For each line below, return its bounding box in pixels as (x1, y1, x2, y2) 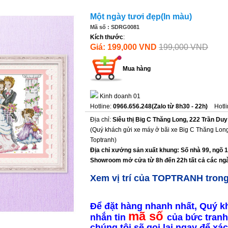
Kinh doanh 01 (100, 93, 140, 100)
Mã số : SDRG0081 (90, 24, 139, 30)
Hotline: (90, 103, 113, 110)
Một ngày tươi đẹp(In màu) (90, 12, 192, 21)
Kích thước (90, 34, 123, 41)
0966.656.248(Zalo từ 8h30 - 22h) (113, 103, 208, 110)
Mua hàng (123, 65, 151, 72)
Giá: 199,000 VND (90, 43, 159, 51)
